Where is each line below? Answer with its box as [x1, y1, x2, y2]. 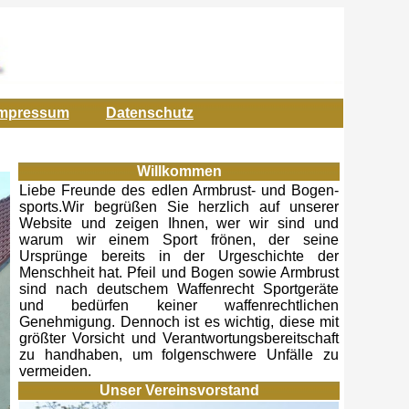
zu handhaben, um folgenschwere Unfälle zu [19, 347, 339, 362]
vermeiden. [19, 363, 91, 379]
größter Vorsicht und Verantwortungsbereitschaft [19, 330, 339, 346]
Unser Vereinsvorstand [99, 383, 259, 398]
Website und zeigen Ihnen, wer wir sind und [19, 215, 339, 231]
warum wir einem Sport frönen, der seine [19, 232, 339, 247]
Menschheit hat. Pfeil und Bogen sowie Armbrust [19, 265, 339, 280]
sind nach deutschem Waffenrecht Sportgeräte [19, 281, 339, 297]
